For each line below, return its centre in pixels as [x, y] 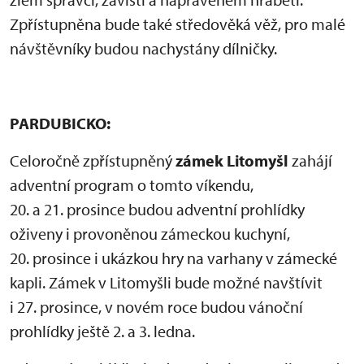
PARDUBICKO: [60, 123]
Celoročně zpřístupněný [91, 160]
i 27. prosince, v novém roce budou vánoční [156, 307]
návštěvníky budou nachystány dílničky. [143, 48]
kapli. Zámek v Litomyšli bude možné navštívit [166, 282]
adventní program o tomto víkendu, [132, 185]
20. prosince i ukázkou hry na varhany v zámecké [173, 258]
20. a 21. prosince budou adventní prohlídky [157, 209]
